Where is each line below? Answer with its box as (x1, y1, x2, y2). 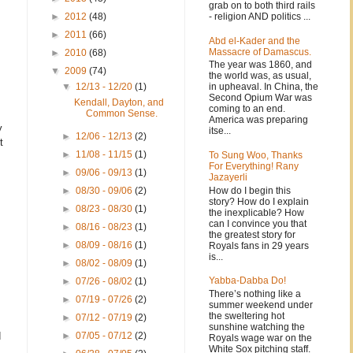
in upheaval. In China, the (209, 81, 318, 93)
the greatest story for (209, 229, 295, 240)
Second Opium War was (209, 92, 312, 104)
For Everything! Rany (209, 161, 299, 173)
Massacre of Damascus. (209, 46, 311, 58)
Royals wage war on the (209, 332, 312, 344)
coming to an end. (209, 103, 285, 115)
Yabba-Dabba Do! (209, 275, 286, 287)
